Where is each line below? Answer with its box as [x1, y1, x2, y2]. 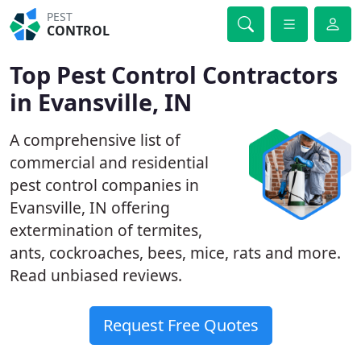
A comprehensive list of [10, 129, 180, 151]
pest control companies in [10, 174, 199, 196]
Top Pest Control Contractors [10, 59, 338, 90]
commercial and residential [10, 151, 209, 173]
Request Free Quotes [102, 314, 259, 336]
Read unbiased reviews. [10, 264, 182, 286]
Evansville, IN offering [10, 197, 170, 218]
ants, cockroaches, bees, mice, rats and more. [10, 242, 341, 263]
